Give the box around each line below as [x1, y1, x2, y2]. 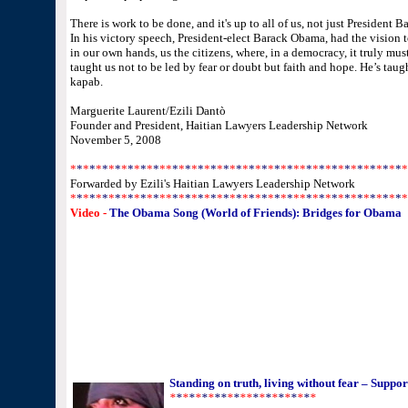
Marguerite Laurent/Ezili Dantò [69, 104, 226, 117]
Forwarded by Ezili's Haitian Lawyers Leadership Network [69, 177, 355, 190]
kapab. [69, 75, 103, 88]
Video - [69, 206, 107, 219]
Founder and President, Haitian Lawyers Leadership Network [69, 118, 368, 132]
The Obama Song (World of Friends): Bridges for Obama [108, 206, 402, 219]
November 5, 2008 [69, 133, 161, 147]
